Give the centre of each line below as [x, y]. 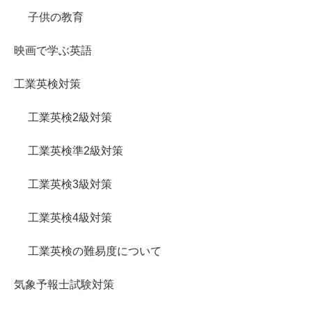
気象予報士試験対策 [64, 285]
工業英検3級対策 [70, 185]
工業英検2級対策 [70, 118]
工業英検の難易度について [95, 251]
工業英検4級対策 [70, 218]
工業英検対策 [47, 84]
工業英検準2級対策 [76, 151]
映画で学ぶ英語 [53, 51]
